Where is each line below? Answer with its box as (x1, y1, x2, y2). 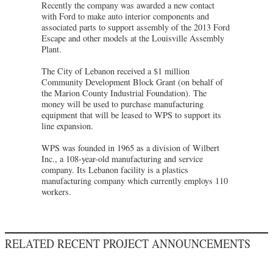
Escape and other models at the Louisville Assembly (41, 32, 224, 44)
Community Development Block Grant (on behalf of (41, 76, 223, 88)
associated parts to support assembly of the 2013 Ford (41, 21, 230, 33)
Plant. (41, 43, 62, 55)
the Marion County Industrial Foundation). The (41, 87, 207, 99)
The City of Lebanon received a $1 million (41, 65, 190, 77)
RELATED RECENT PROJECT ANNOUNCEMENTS (5, 235, 250, 252)
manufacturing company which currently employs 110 (41, 174, 228, 186)
